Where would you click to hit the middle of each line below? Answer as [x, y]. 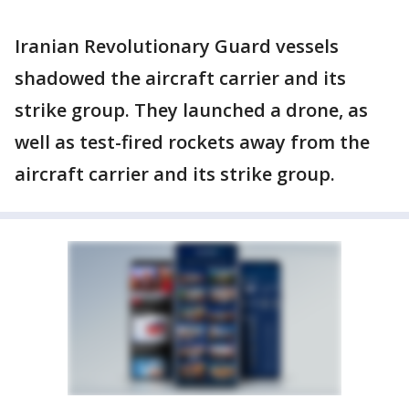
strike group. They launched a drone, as [191, 110]
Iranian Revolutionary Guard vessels [177, 46]
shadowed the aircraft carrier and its [180, 78]
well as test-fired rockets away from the [192, 142]
